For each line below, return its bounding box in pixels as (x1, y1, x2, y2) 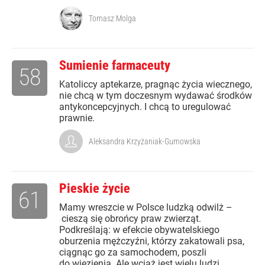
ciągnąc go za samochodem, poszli (59, 247, 206, 258)
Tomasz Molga (89, 14, 136, 23)
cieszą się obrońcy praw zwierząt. (59, 213, 201, 224)
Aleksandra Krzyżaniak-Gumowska (89, 137, 201, 146)
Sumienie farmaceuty (59, 58, 170, 73)
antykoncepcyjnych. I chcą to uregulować (59, 101, 231, 112)
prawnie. (59, 112, 95, 124)
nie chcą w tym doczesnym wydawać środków (59, 90, 252, 101)
